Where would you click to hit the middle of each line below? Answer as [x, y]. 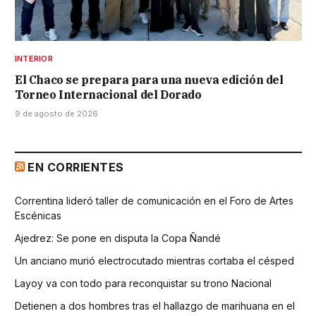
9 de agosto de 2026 [56, 113]
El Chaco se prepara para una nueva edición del [149, 79]
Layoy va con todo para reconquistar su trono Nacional [143, 283]
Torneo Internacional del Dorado [108, 94]
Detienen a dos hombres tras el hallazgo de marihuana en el [155, 305]
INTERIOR [34, 58]
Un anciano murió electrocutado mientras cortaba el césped [154, 260]
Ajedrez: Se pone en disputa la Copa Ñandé [118, 238]
